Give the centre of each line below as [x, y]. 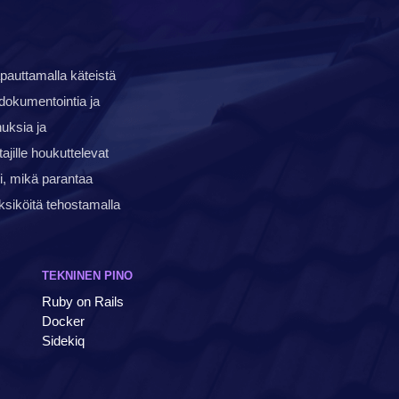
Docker [64, 321]
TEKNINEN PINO [88, 275]
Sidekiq [64, 340]
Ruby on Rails [83, 301]
